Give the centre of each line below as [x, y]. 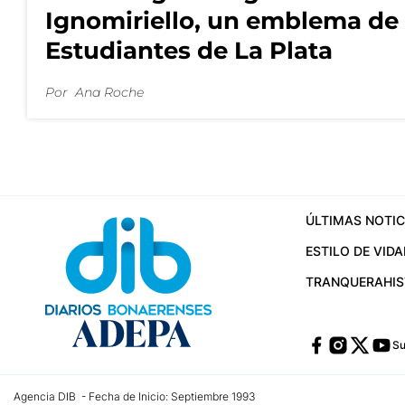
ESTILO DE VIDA [354, 250]
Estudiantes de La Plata [189, 51]
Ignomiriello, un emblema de [222, 21]
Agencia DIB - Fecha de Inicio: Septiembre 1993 [135, 396]
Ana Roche [109, 93]
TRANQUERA [344, 281]
